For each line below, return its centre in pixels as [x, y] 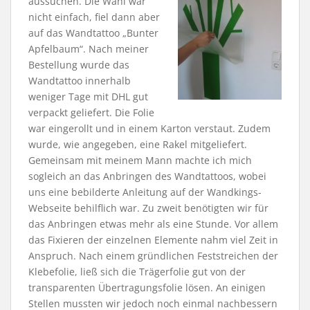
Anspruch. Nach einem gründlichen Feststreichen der [153, 255]
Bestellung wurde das [79, 64]
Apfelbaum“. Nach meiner [89, 48]
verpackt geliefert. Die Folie [91, 112]
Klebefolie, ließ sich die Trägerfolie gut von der [137, 271]
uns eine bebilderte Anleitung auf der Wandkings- [145, 192]
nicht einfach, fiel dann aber [94, 17]
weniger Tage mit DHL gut [88, 96]
